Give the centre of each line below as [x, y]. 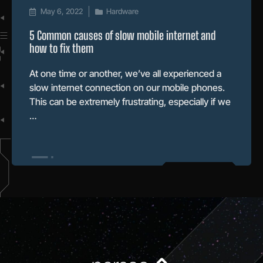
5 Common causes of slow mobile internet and [123, 35]
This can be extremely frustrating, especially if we [130, 101]
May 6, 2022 [62, 11]
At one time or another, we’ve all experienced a [125, 73]
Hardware [122, 11]
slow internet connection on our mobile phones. [127, 87]
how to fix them [61, 48]
